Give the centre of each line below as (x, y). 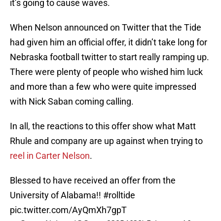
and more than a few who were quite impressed (103, 87)
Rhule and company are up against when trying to (106, 141)
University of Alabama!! (56, 195)
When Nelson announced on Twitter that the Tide (106, 28)
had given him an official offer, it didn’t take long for (109, 42)
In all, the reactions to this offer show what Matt (103, 126)
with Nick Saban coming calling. (72, 102)
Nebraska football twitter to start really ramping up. (110, 57)
